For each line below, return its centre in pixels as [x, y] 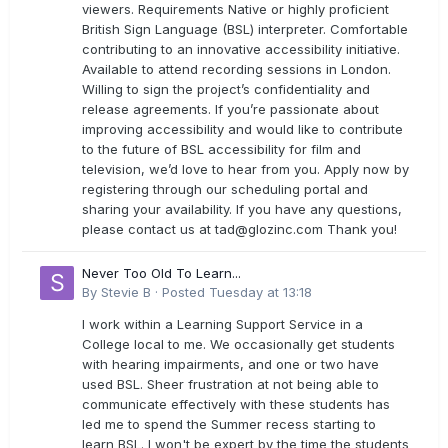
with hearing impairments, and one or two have [230, 364]
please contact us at [148, 229]
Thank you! [360, 229]
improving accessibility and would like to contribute [242, 129]
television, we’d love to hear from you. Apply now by [245, 169]
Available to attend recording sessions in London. [236, 69]
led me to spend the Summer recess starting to [229, 424]
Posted [185, 292]
